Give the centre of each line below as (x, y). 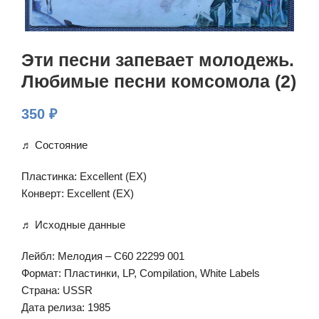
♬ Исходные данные (73, 225)
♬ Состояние (54, 145)
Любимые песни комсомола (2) (159, 81)
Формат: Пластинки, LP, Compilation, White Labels (141, 273)
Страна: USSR (57, 290)
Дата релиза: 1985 (66, 307)
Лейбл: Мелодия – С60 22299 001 (103, 256)
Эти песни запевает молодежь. (158, 60)
